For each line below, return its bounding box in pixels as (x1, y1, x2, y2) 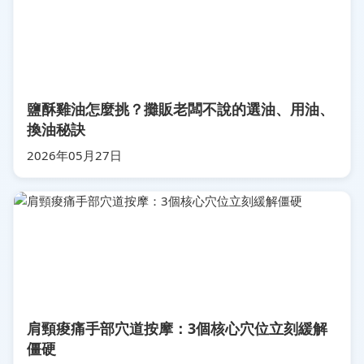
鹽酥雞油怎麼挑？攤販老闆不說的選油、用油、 (27, 98, 334, 119)
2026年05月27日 (27, 146, 122, 163)
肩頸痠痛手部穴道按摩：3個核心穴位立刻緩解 (27, 318, 327, 338)
